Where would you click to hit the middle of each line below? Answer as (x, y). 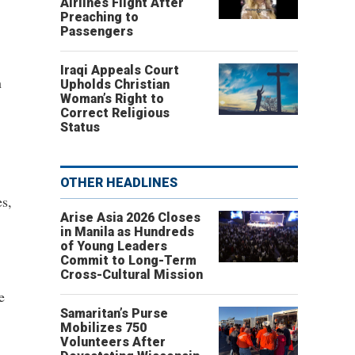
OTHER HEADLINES (119, 183)
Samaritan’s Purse (114, 313)
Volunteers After (113, 342)
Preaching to (99, 17)
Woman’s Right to (112, 99)
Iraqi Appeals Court (120, 70)
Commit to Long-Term (128, 260)
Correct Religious (115, 113)
